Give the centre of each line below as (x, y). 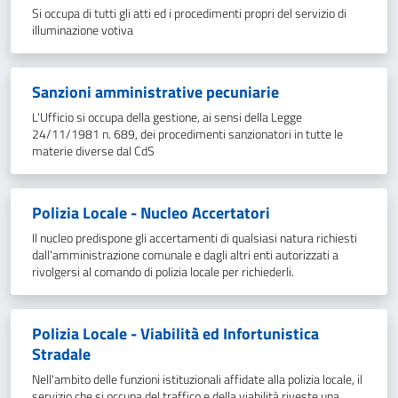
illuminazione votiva (83, 30)
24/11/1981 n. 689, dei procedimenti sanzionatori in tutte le (187, 134)
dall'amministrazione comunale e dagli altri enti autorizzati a (185, 255)
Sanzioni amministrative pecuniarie (155, 92)
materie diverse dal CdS (93, 151)
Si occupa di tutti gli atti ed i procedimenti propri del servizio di (189, 13)
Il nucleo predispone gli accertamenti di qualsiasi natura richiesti (195, 238)
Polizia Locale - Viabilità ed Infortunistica (175, 334)
